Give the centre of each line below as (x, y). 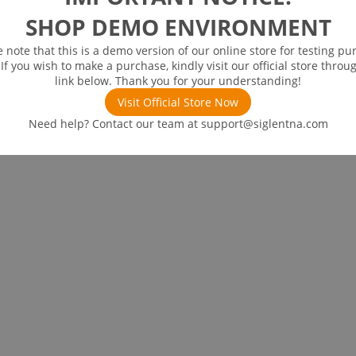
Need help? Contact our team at (114, 124)
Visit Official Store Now (178, 102)
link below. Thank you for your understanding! (178, 81)
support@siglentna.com (264, 124)
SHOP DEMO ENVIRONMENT (178, 27)
